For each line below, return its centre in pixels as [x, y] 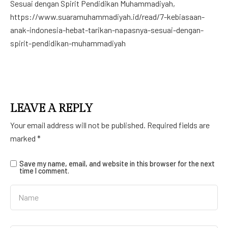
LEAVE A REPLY [52, 108]
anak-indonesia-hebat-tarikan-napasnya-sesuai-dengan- [107, 30]
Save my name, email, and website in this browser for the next [117, 164]
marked [24, 138]
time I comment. [44, 171]
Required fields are [178, 125]
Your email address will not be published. [78, 125]
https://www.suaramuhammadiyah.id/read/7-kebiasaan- [107, 17]
